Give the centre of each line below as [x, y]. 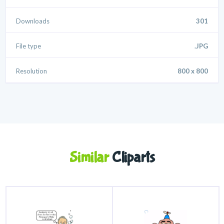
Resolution [32, 71]
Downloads [33, 21]
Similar [89, 157]
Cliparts [132, 157]
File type [29, 46]
